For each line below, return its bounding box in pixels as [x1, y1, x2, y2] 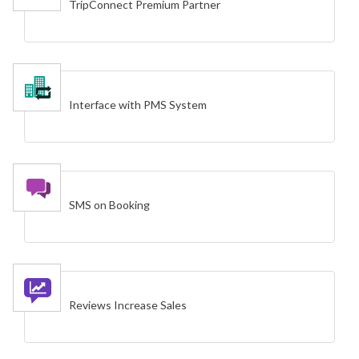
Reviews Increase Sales [69, 298, 187, 313]
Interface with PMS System [69, 98, 207, 112]
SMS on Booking [69, 198, 150, 212]
